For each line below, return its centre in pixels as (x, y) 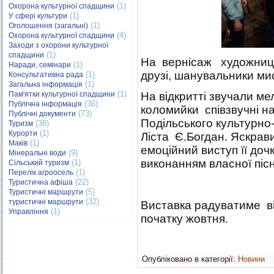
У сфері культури (38, 16)
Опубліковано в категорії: (189, 259)
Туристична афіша (41, 182)
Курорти (23, 133)
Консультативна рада (46, 75)
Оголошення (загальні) (48, 26)
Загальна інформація (46, 84)
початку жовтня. (184, 219)
